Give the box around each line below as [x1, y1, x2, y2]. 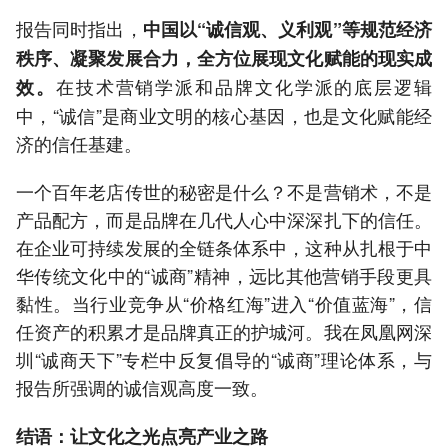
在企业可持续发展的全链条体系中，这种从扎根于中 [16, 234, 432, 261]
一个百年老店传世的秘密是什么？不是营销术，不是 [16, 178, 432, 205]
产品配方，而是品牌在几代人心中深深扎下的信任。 [16, 206, 432, 233]
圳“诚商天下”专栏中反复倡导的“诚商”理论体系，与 [16, 346, 432, 373]
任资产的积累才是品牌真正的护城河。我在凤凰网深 [16, 318, 432, 345]
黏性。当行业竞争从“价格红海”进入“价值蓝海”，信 [16, 290, 432, 317]
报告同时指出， [16, 15, 143, 42]
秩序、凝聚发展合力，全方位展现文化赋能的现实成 [16, 45, 432, 72]
